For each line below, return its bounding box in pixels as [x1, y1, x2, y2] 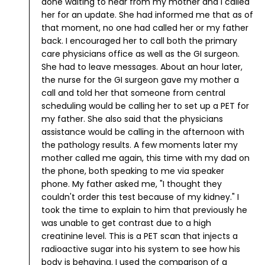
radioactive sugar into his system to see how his [41, 243, 240, 256]
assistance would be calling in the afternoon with [41, 126, 244, 138]
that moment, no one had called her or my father [41, 22, 248, 34]
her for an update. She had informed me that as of [41, 9, 253, 21]
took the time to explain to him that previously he [41, 204, 247, 216]
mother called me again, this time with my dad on [41, 152, 250, 164]
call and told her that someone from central [41, 87, 225, 99]
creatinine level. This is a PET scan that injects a [41, 230, 238, 243]
